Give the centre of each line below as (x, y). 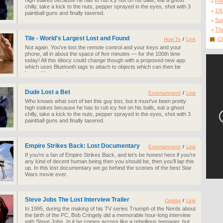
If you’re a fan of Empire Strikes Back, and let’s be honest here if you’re (110, 155)
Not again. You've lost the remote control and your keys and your (103, 47)
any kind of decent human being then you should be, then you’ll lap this (110, 161)
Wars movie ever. (46, 174)
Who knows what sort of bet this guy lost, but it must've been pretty (106, 101)
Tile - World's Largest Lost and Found (77, 38)
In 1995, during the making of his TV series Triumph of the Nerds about (110, 209)
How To (172, 39)
